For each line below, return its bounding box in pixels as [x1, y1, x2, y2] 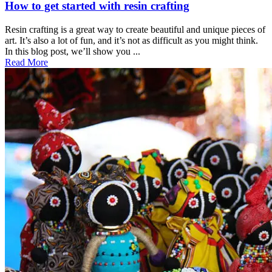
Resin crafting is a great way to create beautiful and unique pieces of [5, 24, 265, 35]
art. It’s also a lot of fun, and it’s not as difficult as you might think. [5, 35, 258, 46]
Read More [5, 57, 48, 68]
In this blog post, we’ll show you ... [5, 46, 140, 57]
